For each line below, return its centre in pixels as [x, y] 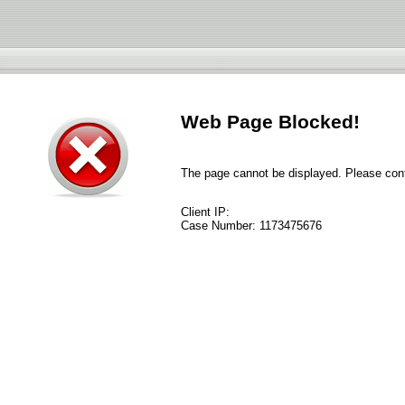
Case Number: [220, 226]
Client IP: [205, 212]
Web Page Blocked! [270, 122]
